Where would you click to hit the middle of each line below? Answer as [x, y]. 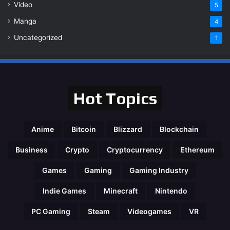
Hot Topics [115, 98]
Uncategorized [38, 37]
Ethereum [197, 149]
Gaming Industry [159, 170]
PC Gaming [51, 211]
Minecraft [121, 190]
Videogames [149, 211]
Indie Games [64, 190]
